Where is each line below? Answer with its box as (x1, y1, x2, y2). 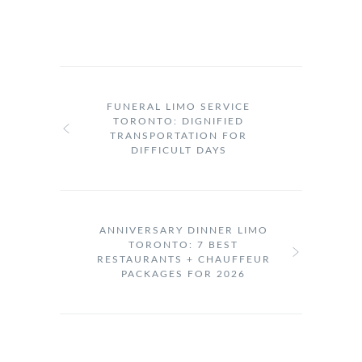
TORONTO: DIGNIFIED (113, 116, 244, 126)
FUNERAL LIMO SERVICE (107, 101, 250, 112)
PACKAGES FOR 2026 (121, 268, 246, 279)
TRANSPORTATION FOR (110, 130, 247, 141)
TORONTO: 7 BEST (128, 239, 238, 250)
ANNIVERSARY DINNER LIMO (99, 225, 268, 235)
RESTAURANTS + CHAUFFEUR (96, 254, 271, 264)
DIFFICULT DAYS (130, 145, 227, 155)
